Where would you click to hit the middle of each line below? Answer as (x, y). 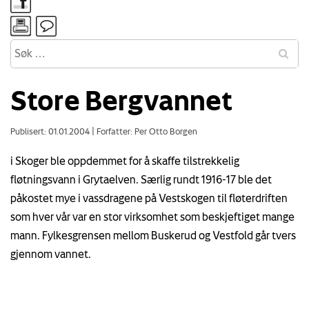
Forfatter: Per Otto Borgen (146, 131)
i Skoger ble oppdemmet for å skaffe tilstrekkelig (125, 160)
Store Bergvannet (121, 100)
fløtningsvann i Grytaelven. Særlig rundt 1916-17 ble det (141, 179)
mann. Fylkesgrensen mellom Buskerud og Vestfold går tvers (153, 235)
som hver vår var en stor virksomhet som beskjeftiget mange (152, 216)
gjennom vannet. (51, 253)
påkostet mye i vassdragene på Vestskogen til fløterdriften (149, 198)
